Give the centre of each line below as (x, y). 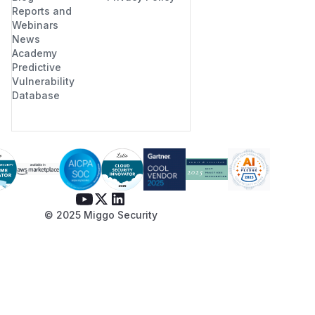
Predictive (37, 67)
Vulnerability (43, 81)
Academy (34, 53)
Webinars (35, 25)
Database (36, 95)
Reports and (42, 11)
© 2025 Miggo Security (101, 214)
